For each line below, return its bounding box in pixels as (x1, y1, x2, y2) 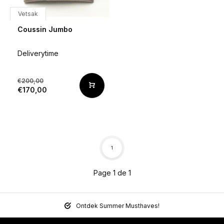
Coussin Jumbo (17, 25, 72, 33)
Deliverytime (17, 49, 58, 57)
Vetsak (18, 10, 38, 17)
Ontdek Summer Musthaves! (76, 202, 159, 209)
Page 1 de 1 (93, 168, 131, 177)
